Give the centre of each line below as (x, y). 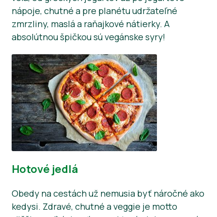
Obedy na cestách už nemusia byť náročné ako (108, 193)
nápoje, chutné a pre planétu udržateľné (94, 11)
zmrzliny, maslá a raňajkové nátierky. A (91, 24)
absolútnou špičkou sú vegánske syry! (88, 37)
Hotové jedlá (45, 169)
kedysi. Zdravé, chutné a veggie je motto (94, 206)
